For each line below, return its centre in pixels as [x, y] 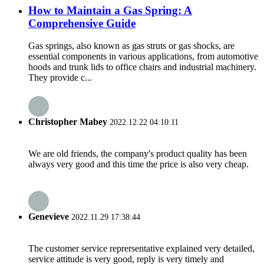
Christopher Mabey [69, 121]
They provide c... [60, 78]
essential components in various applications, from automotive [143, 57]
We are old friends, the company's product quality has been [138, 153]
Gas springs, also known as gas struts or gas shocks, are [131, 46]
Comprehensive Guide [82, 23]
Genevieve [49, 217]
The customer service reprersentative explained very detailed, [141, 249]
